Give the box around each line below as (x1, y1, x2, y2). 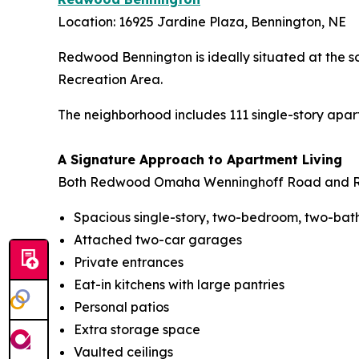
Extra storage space (74, 321, 204, 338)
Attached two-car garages (74, 232, 245, 248)
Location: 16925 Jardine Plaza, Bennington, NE (58, 14, 349, 30)
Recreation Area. (58, 71, 166, 88)
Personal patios (74, 299, 172, 316)
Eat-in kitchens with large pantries (74, 276, 288, 293)
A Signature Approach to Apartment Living (58, 151, 342, 168)
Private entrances (74, 254, 187, 271)
